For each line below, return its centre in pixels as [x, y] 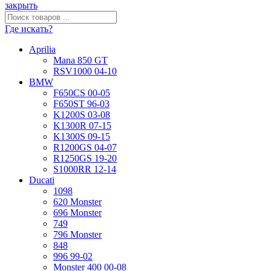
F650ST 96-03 [81, 104]
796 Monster [77, 235]
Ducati [42, 180]
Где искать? [29, 29]
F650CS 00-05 [82, 93]
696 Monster [77, 213]
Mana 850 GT [80, 60]
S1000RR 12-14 [85, 169]
